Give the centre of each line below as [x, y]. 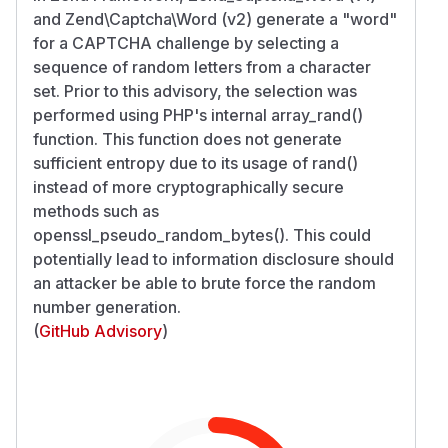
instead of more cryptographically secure [188, 186]
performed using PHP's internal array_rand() [198, 114]
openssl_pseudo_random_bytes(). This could [202, 234]
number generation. [107, 306]
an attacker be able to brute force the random [204, 282]
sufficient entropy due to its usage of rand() [195, 162]
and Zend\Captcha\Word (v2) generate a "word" [215, 18]
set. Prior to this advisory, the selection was [195, 90]
